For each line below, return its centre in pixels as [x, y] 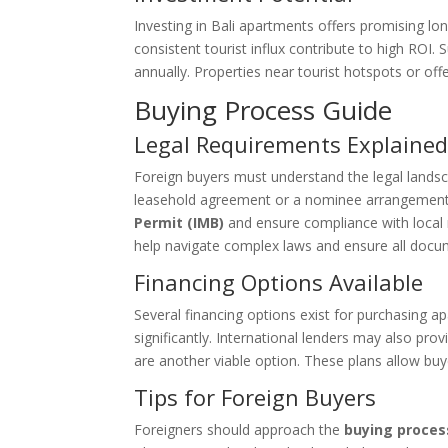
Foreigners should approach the [239, 429]
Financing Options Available [279, 282]
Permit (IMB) [179, 222]
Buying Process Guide [263, 110]
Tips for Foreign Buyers [255, 397]
